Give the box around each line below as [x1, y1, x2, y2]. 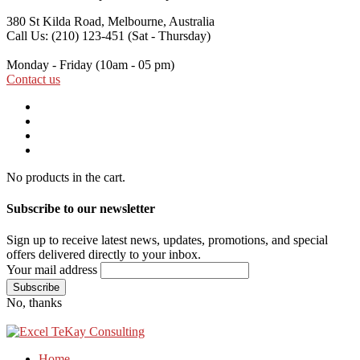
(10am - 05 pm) [96, 57, 174, 72]
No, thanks [6, 296, 62, 310]
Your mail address [6, 263, 97, 277]
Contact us [6, 72, 60, 86]
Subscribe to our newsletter [6, 202, 155, 216]
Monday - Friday [6, 57, 92, 72]
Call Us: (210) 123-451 [6, 28, 125, 43]
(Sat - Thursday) [128, 28, 211, 43]
